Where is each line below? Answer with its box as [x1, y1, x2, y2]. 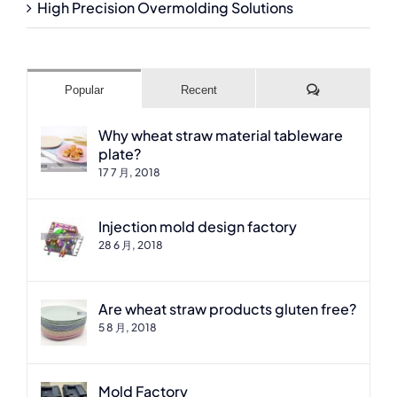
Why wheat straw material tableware [98, 126, 343, 145]
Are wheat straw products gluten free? [98, 300, 356, 319]
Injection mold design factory [98, 217, 297, 237]
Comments [318, 82, 375, 97]
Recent [180, 83, 217, 97]
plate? [98, 144, 141, 164]
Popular [65, 83, 104, 97]
